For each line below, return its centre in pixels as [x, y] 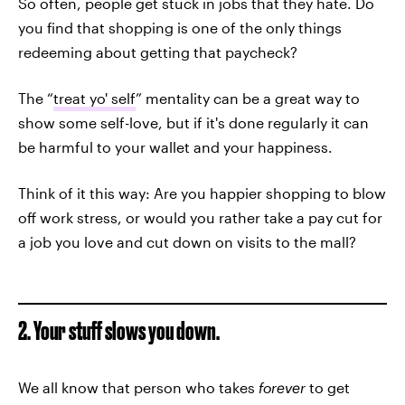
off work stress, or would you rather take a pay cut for [200, 217]
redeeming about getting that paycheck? [158, 52]
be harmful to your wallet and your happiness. [175, 147]
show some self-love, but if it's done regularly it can [193, 122]
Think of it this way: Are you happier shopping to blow [202, 193]
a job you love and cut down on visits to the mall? [187, 242]
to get [328, 387]
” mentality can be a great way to [248, 98]
